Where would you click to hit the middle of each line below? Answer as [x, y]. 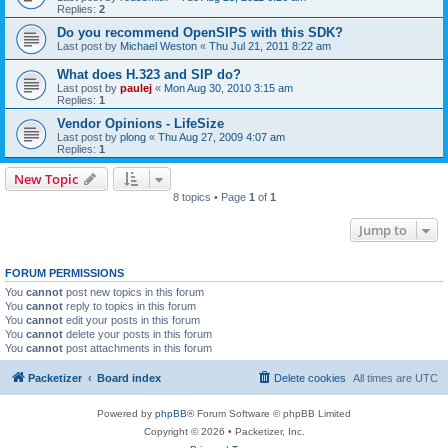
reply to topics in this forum [129, 305]
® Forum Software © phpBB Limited [269, 414]
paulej [136, 87]
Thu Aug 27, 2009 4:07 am [221, 136]
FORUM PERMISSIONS [64, 272]
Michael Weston [158, 45]
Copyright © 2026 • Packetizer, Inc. [224, 432]
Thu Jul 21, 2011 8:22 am [270, 45]
